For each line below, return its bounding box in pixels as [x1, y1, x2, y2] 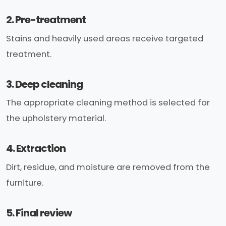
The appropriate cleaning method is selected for [6, 97, 210, 109]
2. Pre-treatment [6, 13, 86, 27]
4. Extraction [6, 141, 66, 156]
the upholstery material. [6, 112, 106, 125]
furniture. [6, 177, 43, 189]
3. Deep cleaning [6, 77, 83, 91]
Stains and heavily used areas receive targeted [6, 32, 203, 44]
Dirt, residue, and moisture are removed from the [6, 161, 210, 173]
